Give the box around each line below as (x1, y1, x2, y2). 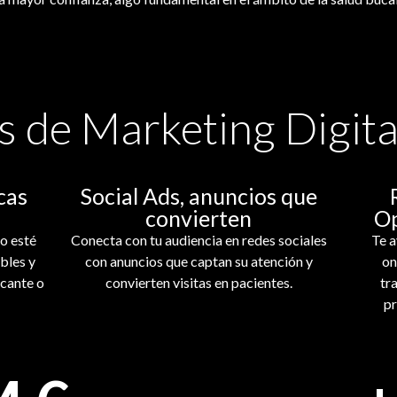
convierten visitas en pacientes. (105, 273, 292, 291)
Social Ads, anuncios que (80, 182, 317, 209)
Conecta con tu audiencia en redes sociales (70, 230, 327, 248)
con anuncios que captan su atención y (84, 252, 313, 269)
